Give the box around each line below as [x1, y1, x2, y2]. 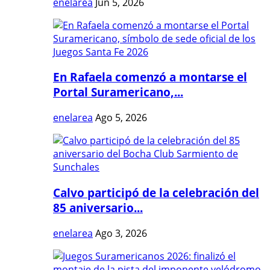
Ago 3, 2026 [95, 226, 147, 240]
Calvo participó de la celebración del [53, 184, 259, 200]
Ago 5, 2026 [95, 111, 147, 125]
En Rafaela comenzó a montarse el [53, 69, 247, 85]
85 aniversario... [53, 199, 143, 215]
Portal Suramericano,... [53, 84, 183, 100]
